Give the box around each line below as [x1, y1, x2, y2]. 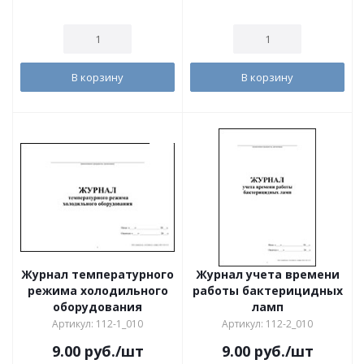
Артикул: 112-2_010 [222, 317, 313, 331]
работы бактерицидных [192, 283, 343, 298]
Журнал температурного [21, 266, 174, 282]
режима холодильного [27, 283, 168, 298]
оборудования [53, 299, 142, 314]
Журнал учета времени [195, 266, 340, 282]
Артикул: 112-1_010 [52, 317, 143, 331]
